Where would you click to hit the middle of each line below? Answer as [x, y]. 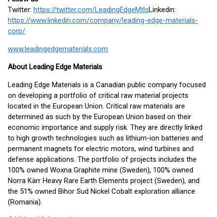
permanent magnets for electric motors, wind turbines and [101, 149]
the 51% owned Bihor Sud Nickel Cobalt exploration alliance [101, 191]
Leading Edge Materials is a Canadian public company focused [107, 85]
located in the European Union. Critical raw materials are [96, 106]
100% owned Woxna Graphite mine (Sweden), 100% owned [101, 170]
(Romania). [25, 202]
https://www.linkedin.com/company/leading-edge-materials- [103, 20]
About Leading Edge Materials [55, 67]
